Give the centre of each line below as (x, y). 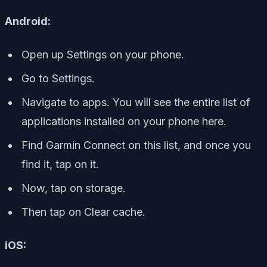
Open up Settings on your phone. (103, 54)
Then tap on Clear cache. (83, 212)
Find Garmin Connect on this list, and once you (136, 145)
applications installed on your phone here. (124, 121)
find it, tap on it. (60, 164)
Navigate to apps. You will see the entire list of (136, 102)
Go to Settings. (58, 78)
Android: (28, 21)
